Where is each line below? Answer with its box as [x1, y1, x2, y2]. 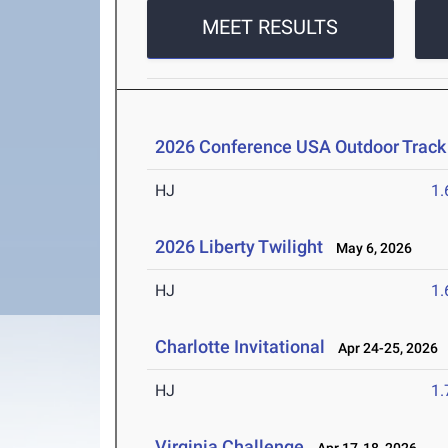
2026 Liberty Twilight [155, 236, 324, 258]
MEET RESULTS [202, 15, 339, 40]
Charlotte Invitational [155, 336, 326, 358]
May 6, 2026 [327, 240, 413, 257]
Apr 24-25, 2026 [329, 340, 439, 357]
